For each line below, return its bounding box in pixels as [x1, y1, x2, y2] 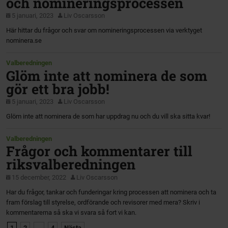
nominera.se [6, 37, 42, 45]
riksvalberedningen [6, 155, 136, 174]
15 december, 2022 [12, 173, 67, 181]
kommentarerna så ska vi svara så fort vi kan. [6, 208, 137, 216]
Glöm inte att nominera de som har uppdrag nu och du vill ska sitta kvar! [6, 112, 211, 120]
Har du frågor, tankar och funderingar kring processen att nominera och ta [6, 188, 217, 196]
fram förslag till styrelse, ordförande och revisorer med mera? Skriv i [6, 198, 201, 206]
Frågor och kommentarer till [6, 142, 193, 160]
